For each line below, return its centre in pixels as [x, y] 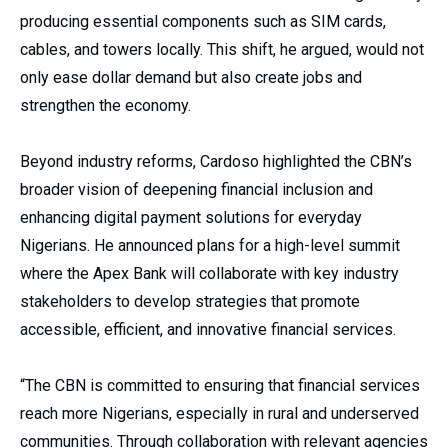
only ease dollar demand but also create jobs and [191, 77]
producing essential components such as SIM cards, [203, 21]
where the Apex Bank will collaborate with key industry [209, 273]
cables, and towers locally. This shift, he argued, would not [222, 49]
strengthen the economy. [105, 105]
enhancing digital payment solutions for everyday [191, 217]
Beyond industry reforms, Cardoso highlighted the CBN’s [216, 161]
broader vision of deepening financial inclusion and [196, 189]
